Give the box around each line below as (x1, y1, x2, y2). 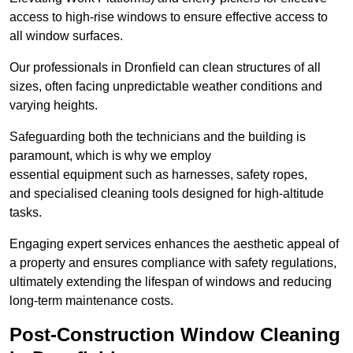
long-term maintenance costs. (9, 294, 173, 308)
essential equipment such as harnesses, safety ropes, (9, 168, 307, 182)
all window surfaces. (9, 29, 123, 43)
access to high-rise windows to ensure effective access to (9, 10, 328, 24)
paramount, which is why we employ (9, 149, 211, 163)
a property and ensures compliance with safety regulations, (9, 256, 336, 270)
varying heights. (9, 98, 98, 113)
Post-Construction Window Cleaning (9, 324, 340, 346)
